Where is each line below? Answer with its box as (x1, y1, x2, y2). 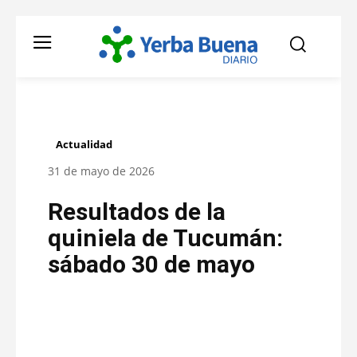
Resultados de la (48, 198, 226, 226)
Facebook (85, 324, 125, 336)
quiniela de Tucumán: (48, 224, 283, 253)
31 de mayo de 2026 (48, 163, 155, 179)
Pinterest (276, 324, 312, 336)
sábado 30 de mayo (48, 250, 255, 279)
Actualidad (56, 137, 112, 152)
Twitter (189, 324, 218, 336)
